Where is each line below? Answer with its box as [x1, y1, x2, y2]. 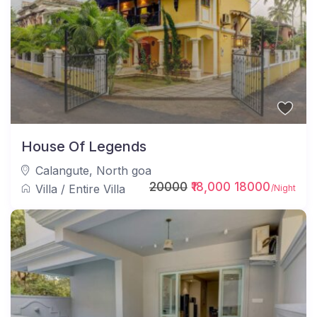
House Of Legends [21, 137, 147, 155]
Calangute [35, 163, 90, 178]
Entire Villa [69, 181, 126, 196]
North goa [96, 163, 152, 178]
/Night [268, 182, 296, 193]
